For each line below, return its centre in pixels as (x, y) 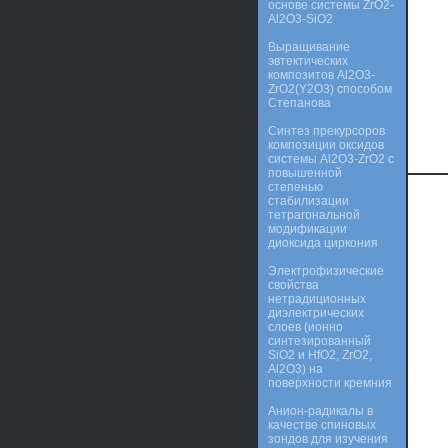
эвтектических (308, 61)
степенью (295, 187)
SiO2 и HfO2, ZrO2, (320, 355)
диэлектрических (316, 313)
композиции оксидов (326, 145)
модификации (307, 229)
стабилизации (308, 201)
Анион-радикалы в (320, 411)
